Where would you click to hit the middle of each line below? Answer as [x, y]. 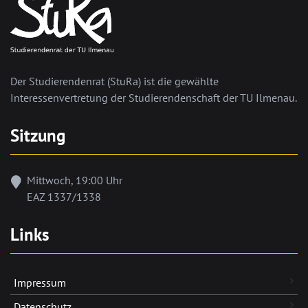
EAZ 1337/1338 [64, 197]
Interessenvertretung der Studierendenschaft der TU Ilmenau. [154, 98]
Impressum [40, 283]
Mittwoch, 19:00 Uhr [75, 180]
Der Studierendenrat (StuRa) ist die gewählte [114, 81]
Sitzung [38, 135]
